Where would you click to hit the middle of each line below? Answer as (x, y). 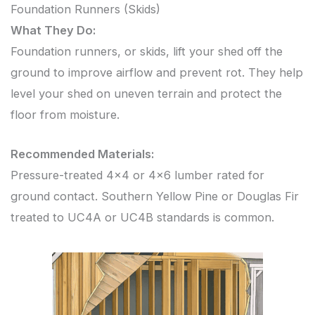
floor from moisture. (65, 114)
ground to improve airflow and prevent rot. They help (157, 72)
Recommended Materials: (82, 154)
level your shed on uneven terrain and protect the (146, 93)
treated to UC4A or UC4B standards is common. (142, 218)
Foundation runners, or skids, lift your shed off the (147, 51)
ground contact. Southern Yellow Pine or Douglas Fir (155, 197)
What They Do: (53, 30)
